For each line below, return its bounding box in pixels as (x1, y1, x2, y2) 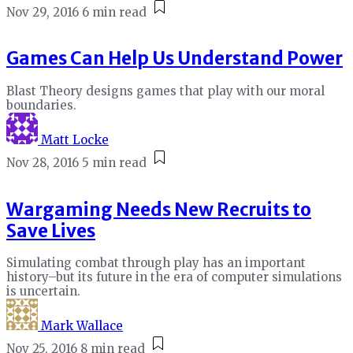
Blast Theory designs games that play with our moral (6, 84, 325, 99)
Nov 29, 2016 (6, 4, 79, 20)
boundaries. (6, 98, 76, 113)
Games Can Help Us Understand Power (6, 47, 343, 70)
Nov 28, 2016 (6, 155, 79, 171)
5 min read (82, 155, 147, 171)
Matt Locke (41, 132, 109, 148)
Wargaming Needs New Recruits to (6, 198, 311, 221)
